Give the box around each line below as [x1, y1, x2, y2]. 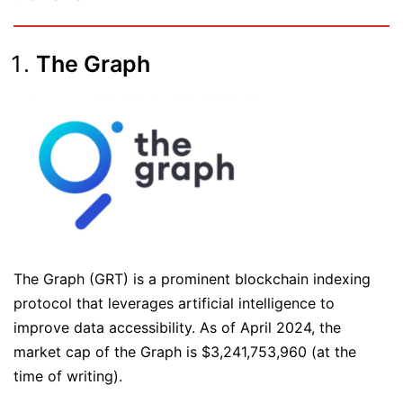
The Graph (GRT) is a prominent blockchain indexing [13, 269, 371, 288]
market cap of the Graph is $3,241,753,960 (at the [13, 342, 356, 361]
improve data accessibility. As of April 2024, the [13, 318, 341, 336]
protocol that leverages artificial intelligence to [13, 293, 335, 312]
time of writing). [13, 366, 127, 385]
